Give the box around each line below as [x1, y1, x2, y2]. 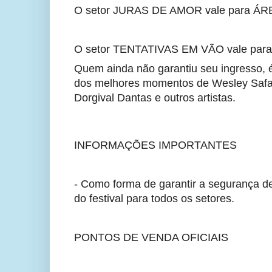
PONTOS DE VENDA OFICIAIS [74, 231, 228, 244]
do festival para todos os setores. [74, 192, 234, 205]
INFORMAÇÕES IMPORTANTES [74, 139, 240, 152]
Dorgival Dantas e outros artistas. [74, 91, 236, 104]
